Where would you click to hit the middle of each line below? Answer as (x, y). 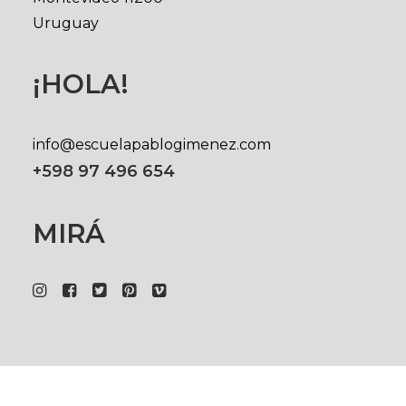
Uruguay (66, 23)
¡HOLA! (81, 84)
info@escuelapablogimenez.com (152, 145)
